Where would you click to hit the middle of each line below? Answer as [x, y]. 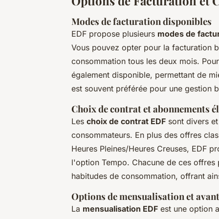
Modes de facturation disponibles [142, 21]
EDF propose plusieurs [114, 33]
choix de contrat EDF [126, 121]
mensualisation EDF [120, 208]
